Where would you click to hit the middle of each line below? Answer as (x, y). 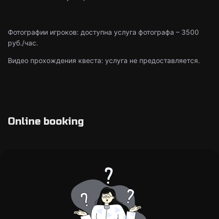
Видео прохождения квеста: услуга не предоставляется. (104, 60)
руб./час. (23, 43)
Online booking (46, 121)
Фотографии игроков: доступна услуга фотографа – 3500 (103, 32)
